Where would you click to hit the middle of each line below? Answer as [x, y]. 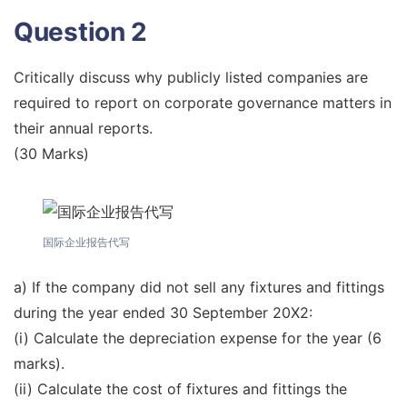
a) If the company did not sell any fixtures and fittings [199, 287]
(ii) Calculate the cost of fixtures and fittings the [180, 388]
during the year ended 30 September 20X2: [163, 312]
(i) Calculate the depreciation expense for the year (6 [198, 338]
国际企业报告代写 [86, 242]
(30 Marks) [51, 154]
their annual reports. [83, 128]
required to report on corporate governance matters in [203, 103]
